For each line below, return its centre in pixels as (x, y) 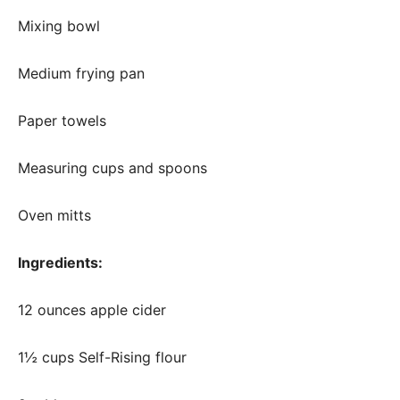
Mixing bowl (59, 25)
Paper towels (62, 120)
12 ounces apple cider (92, 309)
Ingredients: (60, 262)
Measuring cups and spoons (112, 167)
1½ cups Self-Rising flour (102, 357)
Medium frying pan (81, 73)
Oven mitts (54, 215)
